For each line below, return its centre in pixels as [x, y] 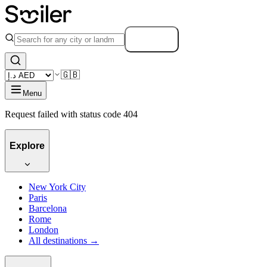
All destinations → [64, 241]
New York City [57, 187]
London [44, 230]
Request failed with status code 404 [71, 114]
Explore [27, 145]
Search [152, 39]
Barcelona [48, 209]
